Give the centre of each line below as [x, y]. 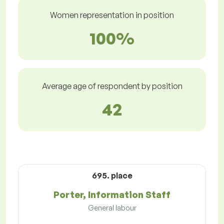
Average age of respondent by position [112, 86]
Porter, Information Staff [112, 195]
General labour [112, 208]
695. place [112, 176]
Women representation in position [112, 15]
